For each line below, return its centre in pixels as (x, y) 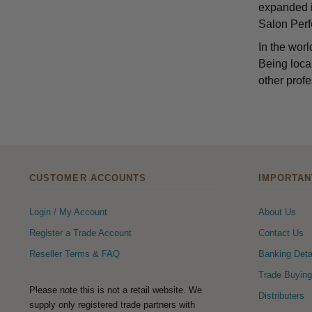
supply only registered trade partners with (112, 304)
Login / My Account (68, 212)
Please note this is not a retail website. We (115, 290)
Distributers (281, 295)
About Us (277, 212)
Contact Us (281, 233)
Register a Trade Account (80, 233)
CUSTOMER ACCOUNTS (88, 178)
